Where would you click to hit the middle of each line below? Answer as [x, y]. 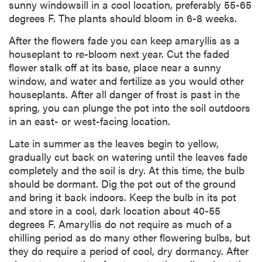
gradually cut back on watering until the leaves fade [128, 156]
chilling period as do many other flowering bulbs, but [130, 237]
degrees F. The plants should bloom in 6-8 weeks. [123, 18]
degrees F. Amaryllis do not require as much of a [120, 223]
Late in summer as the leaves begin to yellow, [114, 143]
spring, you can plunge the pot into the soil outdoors [130, 107]
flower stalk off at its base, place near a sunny [115, 67]
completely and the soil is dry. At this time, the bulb [127, 170]
